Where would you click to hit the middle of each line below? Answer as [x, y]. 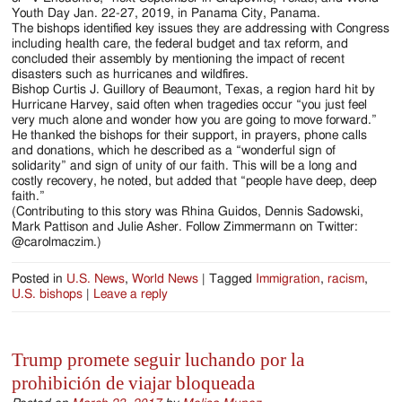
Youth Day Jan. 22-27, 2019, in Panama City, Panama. [166, 13]
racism [346, 279]
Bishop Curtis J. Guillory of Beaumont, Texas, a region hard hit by [194, 89]
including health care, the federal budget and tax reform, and [180, 44]
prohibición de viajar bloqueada [134, 383]
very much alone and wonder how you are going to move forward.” [195, 120]
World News [166, 279]
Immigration [288, 279]
